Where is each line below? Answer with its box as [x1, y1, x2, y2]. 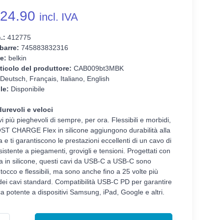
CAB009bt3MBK [71, 64, 124, 73]
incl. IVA [39, 11, 78, 24]
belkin [6, 54, 27, 62]
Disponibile [8, 85, 45, 93]
